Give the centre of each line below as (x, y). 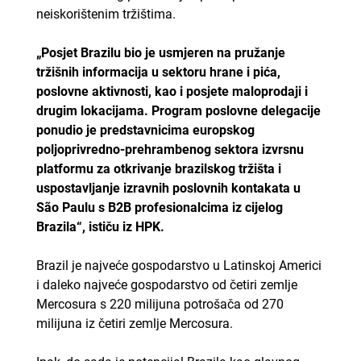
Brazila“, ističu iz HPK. (100, 226)
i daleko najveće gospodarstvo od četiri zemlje (166, 284)
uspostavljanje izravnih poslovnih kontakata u (168, 188)
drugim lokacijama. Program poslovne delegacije (178, 110)
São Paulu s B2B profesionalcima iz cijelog (159, 207)
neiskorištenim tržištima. (106, 14)
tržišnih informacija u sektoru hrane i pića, (158, 72)
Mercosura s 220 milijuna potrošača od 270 (160, 304)
